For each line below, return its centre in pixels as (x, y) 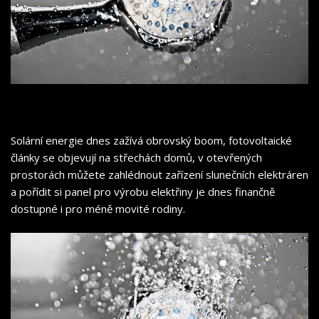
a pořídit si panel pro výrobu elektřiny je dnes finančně (143, 191)
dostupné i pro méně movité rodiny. (98, 208)
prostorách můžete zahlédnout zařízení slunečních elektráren (159, 174)
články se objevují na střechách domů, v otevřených (136, 157)
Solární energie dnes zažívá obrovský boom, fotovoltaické (151, 140)
